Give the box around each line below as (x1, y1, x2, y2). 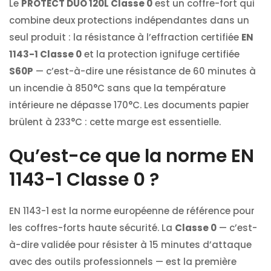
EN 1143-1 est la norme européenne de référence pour (9, 204, 255, 217)
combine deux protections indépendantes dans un (9, 14, 249, 27)
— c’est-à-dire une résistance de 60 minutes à (33, 65, 256, 78)
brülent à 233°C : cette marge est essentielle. (9, 116, 221, 129)
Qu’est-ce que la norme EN (9, 143, 254, 169)
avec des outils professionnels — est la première (9, 255, 237, 268)
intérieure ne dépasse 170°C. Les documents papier (9, 99, 249, 112)
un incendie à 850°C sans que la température (9, 82, 226, 95)
